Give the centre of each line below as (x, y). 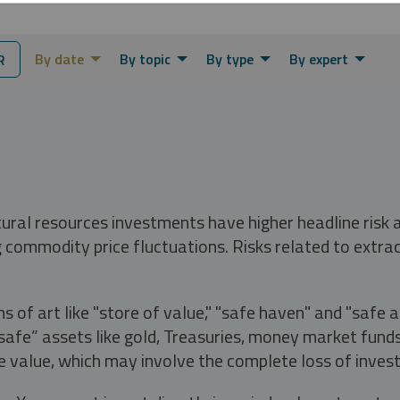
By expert (319, 58)
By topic (145, 58)
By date (59, 58)
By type (230, 58)
